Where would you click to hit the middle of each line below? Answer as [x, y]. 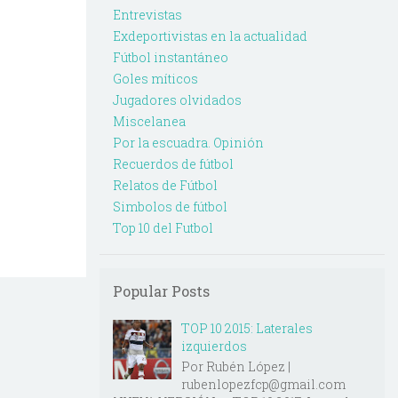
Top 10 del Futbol [163, 228]
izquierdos [214, 346]
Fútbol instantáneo [171, 58]
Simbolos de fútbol [170, 207]
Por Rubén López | [236, 366]
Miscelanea [149, 122]
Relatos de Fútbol [165, 186]
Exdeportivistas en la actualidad [210, 36]
